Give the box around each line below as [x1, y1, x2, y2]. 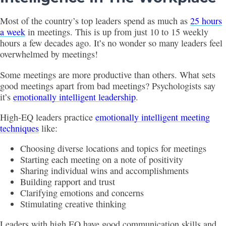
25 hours [190, 15, 222, 27]
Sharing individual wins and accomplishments [20, 164, 189, 177]
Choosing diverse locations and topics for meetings [20, 142, 206, 155]
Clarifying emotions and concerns [20, 187, 144, 199]
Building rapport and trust [20, 176, 115, 188]
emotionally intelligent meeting [95, 110, 210, 123]
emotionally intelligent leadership [13, 90, 136, 103]
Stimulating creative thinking [20, 198, 126, 210]
